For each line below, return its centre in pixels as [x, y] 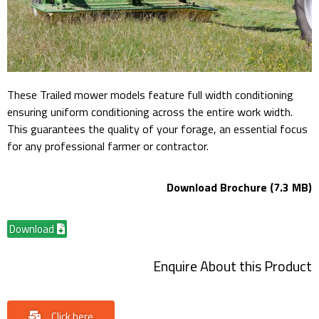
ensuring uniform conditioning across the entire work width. [150, 111]
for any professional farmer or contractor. [108, 146]
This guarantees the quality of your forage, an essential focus [157, 129]
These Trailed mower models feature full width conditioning [150, 94]
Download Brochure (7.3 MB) [239, 187]
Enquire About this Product [232, 266]
